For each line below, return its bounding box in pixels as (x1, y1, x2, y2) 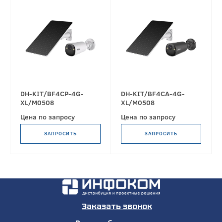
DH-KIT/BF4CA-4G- (121, 88, 185, 99)
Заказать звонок (82, 201, 152, 212)
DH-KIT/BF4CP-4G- (20, 88, 84, 99)
